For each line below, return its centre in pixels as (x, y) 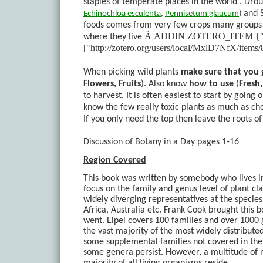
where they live (114, 37)
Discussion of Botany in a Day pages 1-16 (161, 142)
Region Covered (115, 161)
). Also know (165, 84)
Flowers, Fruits (112, 84)
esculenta (144, 14)
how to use (211, 84)
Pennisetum (186, 14)
